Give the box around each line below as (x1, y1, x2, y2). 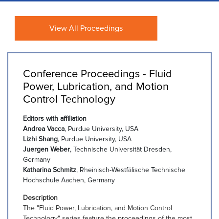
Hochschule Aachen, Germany (23, 176, 115, 184)
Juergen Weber (23, 145, 70, 153)
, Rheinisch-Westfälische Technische (76, 166, 185, 174)
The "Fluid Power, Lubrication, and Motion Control (23, 204, 172, 212)
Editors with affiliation (23, 114, 87, 123)
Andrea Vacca (23, 125, 65, 133)
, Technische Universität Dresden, (70, 145, 172, 153)
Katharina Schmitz (23, 166, 76, 174)
